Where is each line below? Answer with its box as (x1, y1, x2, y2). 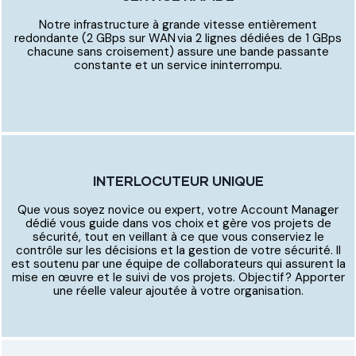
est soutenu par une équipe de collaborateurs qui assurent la (10, 255, 346, 272)
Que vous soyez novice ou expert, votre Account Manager (17, 201, 339, 218)
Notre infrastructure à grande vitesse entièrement (39, 17, 317, 33)
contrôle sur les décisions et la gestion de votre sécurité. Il (15, 242, 341, 258)
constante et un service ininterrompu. (74, 57, 282, 74)
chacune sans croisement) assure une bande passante (27, 44, 329, 60)
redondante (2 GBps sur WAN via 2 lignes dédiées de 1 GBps (14, 30, 342, 47)
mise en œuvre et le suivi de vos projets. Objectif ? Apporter (11, 269, 345, 285)
